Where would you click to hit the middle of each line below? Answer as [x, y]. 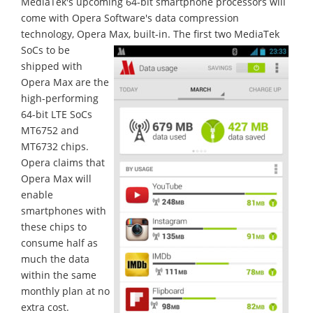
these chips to [54, 226]
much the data [55, 259]
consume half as [59, 242]
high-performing [60, 98]
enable [37, 194]
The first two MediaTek [226, 34]
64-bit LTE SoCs [57, 114]
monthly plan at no [65, 291]
